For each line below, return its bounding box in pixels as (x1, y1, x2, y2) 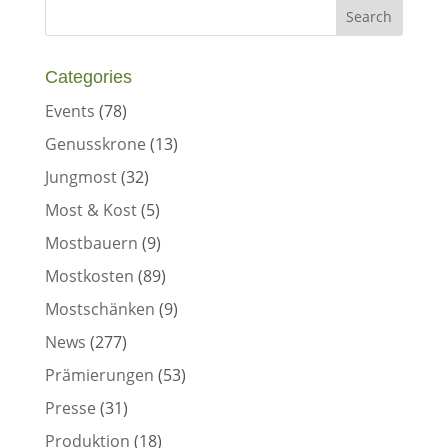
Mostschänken (44, 298, 155, 320)
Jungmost (44, 166, 117, 188)
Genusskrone (44, 133, 146, 155)
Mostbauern (44, 232, 138, 254)
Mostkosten (44, 265, 134, 287)
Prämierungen (44, 364, 154, 386)
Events (44, 100, 95, 122)
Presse (44, 397, 96, 419)
